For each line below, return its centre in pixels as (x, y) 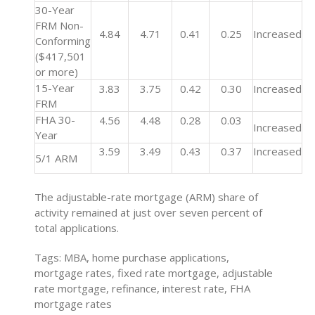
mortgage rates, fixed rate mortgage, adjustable (154, 273)
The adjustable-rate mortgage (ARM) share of (147, 197)
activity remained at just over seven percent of (149, 212)
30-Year (55, 10)
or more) (57, 72)
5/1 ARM (57, 158)
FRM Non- (60, 25)
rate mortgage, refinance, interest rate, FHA (143, 288)
